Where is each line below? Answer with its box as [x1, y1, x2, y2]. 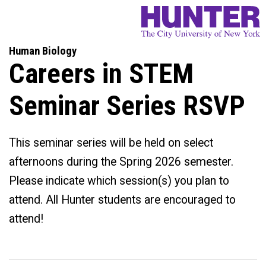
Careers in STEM [9, 58, 194, 90]
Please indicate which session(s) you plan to [9, 174, 229, 188]
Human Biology [9, 45, 77, 58]
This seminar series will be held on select [9, 136, 213, 150]
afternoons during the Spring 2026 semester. [9, 155, 233, 169]
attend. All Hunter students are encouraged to [9, 193, 236, 207]
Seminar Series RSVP [9, 90, 245, 122]
